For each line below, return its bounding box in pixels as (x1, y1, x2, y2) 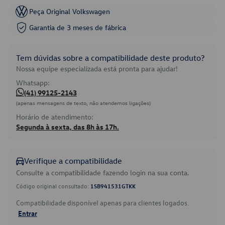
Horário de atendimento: (16, 112, 93, 122)
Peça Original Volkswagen (29, 7, 110, 16)
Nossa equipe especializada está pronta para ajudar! (16, 64, 178, 73)
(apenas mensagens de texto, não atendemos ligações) (16, 99, 151, 106)
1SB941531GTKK (90, 182, 136, 190)
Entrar (18, 208, 37, 217)
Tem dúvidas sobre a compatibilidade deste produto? (16, 53, 204, 63)
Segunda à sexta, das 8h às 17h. (16, 122, 119, 132)
